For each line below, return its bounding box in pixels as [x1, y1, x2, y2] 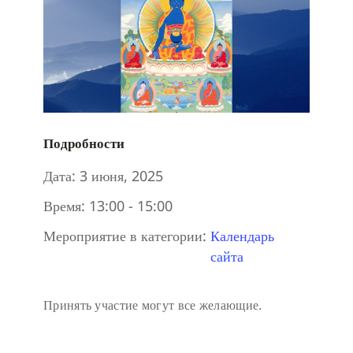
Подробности [43, 134, 124, 153]
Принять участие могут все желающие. [43, 296, 262, 314]
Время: [43, 196, 85, 216]
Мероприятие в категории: [43, 226, 206, 246]
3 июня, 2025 [80, 166, 163, 186]
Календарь [210, 226, 274, 246]
